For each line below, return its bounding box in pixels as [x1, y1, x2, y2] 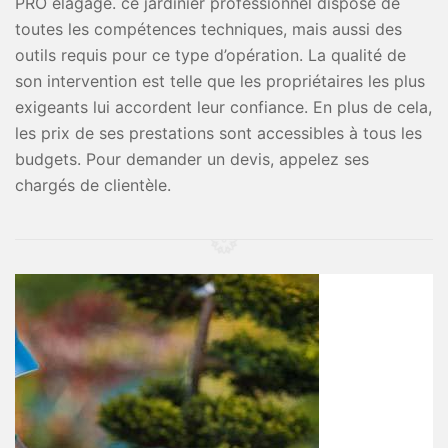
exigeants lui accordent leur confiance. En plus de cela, [15, 96, 432, 117]
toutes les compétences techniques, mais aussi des [15, 18, 402, 39]
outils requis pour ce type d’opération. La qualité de [15, 44, 406, 65]
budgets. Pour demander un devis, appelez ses [15, 148, 369, 169]
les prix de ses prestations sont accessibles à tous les [15, 122, 422, 143]
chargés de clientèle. [15, 174, 171, 195]
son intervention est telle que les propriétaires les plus [15, 70, 425, 91]
